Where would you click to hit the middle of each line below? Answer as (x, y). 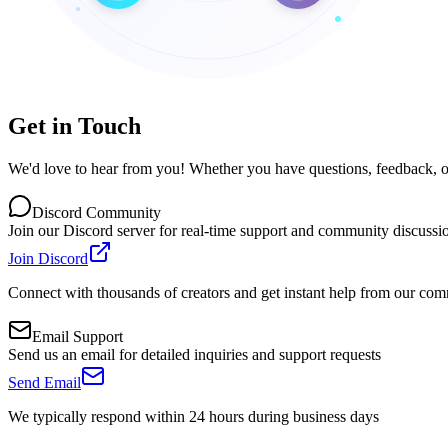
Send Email (44, 382)
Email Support (77, 336)
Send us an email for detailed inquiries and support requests (194, 354)
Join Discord (48, 258)
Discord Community (96, 212)
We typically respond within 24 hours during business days (193, 416)
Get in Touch (74, 126)
